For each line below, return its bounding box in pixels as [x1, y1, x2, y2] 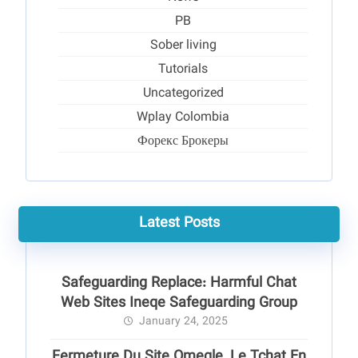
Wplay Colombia [137, 108, 229, 128]
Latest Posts [138, 213, 220, 235]
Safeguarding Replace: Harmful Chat [62, 272, 296, 295]
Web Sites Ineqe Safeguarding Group [61, 292, 297, 315]
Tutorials [158, 60, 208, 80]
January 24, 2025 [139, 313, 228, 331]
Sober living [149, 36, 217, 56]
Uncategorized [142, 84, 224, 104]
